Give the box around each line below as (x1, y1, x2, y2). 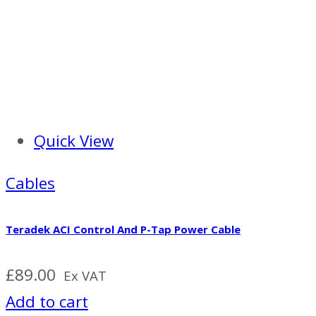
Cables (6, 172, 55, 195)
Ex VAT (63, 267, 107, 285)
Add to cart (6, 291, 88, 313)
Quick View (34, 129, 114, 152)
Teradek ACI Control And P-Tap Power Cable (6, 222, 241, 237)
